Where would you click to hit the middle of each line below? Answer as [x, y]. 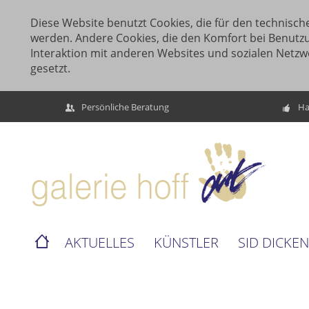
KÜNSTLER [186, 243]
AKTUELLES [100, 243]
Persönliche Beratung [125, 107]
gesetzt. [50, 68]
